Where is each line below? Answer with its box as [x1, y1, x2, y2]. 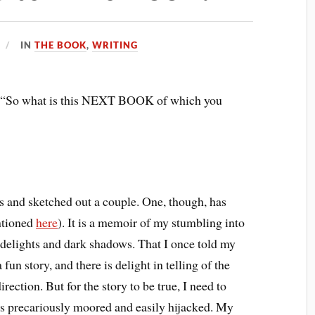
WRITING [92, 39, 139, 51]
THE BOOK [34, 39, 87, 51]
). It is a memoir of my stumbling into [58, 213, 245, 231]
